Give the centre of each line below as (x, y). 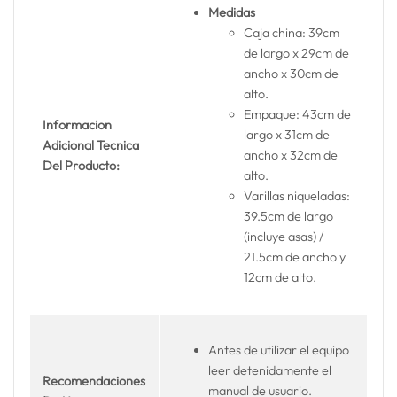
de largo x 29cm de (297, 54)
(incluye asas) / (284, 237)
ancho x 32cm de (291, 156)
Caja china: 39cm (292, 33)
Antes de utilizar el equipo (279, 350)
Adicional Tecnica (91, 145)
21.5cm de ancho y (295, 257)
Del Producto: (82, 166)
